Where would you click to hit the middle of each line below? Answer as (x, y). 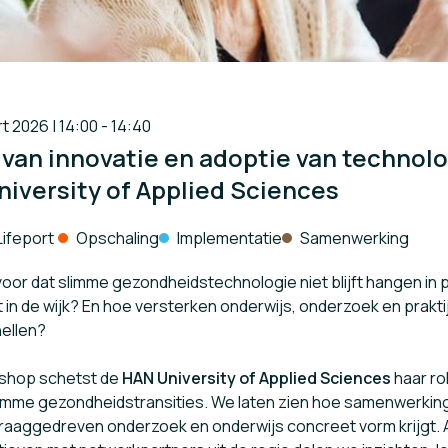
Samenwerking (354, 237)
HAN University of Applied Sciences (256, 377)
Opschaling (117, 237)
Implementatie (229, 237)
